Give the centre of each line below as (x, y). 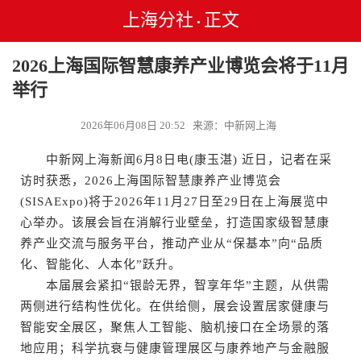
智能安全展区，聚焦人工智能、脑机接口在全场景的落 (175, 327)
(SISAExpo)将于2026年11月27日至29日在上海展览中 (174, 201)
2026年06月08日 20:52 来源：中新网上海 (180, 125)
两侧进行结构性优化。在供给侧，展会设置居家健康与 (175, 306)
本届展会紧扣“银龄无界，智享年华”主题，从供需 (175, 285)
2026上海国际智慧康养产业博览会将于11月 (180, 66)
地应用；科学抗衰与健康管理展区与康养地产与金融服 (175, 348)
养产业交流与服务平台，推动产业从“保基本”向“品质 (172, 243)
